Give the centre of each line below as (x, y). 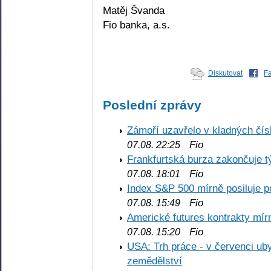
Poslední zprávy (152, 105)
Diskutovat (225, 73)
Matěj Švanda (134, 10)
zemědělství (155, 260)
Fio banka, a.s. (136, 24)
